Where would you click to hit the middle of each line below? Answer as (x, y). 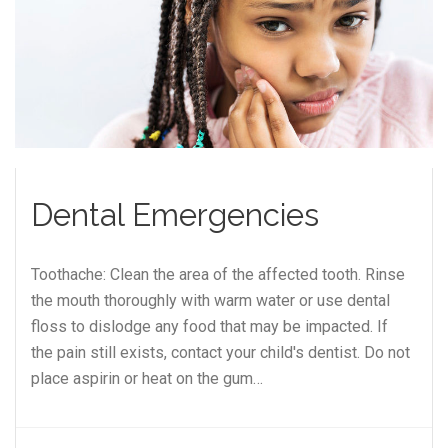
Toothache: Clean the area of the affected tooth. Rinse (218, 274)
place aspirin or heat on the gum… (147, 378)
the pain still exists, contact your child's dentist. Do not (220, 352)
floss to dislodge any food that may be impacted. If (209, 326)
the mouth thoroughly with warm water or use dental (210, 300)
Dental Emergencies (175, 215)
